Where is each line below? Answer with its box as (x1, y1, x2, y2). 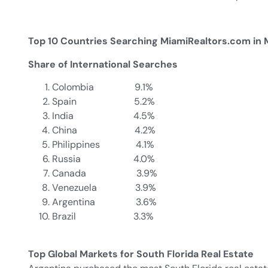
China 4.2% (52, 124, 156, 137)
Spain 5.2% (52, 95, 155, 108)
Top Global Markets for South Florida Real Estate (28, 247, 254, 260)
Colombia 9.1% (52, 81, 153, 94)
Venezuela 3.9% (52, 181, 156, 194)
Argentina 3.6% (52, 196, 157, 209)
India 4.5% (52, 109, 155, 123)
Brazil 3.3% (52, 210, 154, 223)
